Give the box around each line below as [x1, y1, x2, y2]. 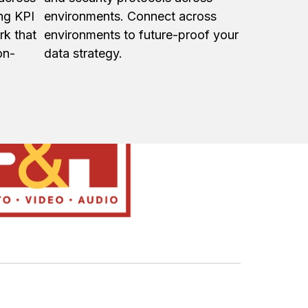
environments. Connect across [44, 8, 217, 23]
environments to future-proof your [44, 27, 239, 42]
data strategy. [44, 45, 122, 60]
